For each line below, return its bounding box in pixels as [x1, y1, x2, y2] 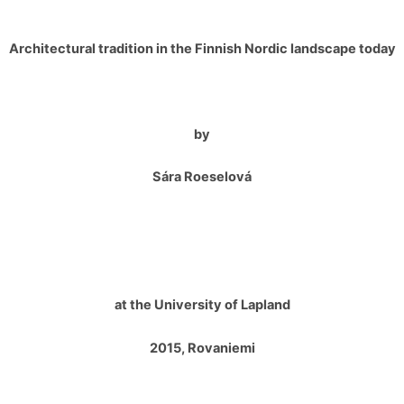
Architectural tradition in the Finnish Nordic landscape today [8, 41, 396, 58]
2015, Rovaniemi [149, 339, 255, 356]
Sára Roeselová [152, 169, 252, 186]
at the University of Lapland [114, 297, 290, 314]
